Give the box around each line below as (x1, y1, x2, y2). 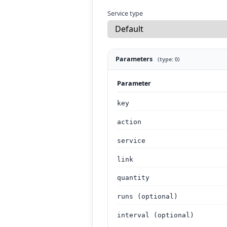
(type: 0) (157, 55, 180, 63)
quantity (117, 174, 150, 182)
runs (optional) (117, 193, 178, 201)
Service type (107, 9, 143, 18)
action (117, 118, 142, 126)
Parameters (115, 55, 154, 64)
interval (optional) (117, 211, 195, 219)
